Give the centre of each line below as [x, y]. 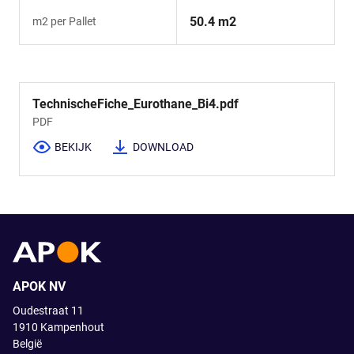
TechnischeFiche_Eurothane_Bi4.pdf [136, 104]
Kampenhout [72, 328]
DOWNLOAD [163, 147]
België [27, 344]
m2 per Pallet [64, 21]
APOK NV [39, 287]
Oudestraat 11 [48, 311]
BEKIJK [73, 147]
